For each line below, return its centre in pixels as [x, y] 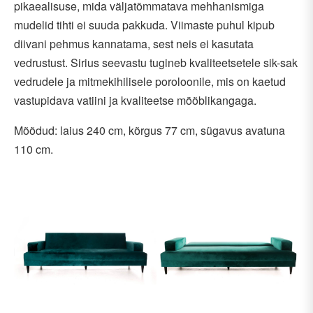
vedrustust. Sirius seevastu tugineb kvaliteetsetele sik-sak [156, 63]
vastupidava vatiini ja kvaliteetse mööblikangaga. [135, 101]
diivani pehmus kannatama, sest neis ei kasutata [134, 44]
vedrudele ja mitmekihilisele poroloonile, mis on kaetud [150, 82]
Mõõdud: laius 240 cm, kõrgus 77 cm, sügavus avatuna [150, 131]
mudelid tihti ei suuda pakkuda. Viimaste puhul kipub [144, 25]
